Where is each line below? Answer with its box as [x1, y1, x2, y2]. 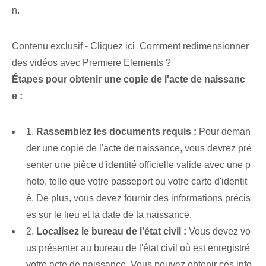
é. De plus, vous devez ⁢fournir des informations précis [26, 193, 251, 204]
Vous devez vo [186, 226, 251, 237]
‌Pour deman [197, 126, 251, 137]
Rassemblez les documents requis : [36, 126, 197, 137]
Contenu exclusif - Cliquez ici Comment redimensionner [12, 41, 249, 52]
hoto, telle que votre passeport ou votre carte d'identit [26, 176, 247, 187]
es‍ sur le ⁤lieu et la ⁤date [26, 210, 123, 220]
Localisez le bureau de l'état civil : [36, 226, 186, 237]
